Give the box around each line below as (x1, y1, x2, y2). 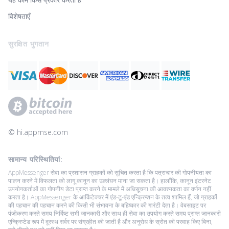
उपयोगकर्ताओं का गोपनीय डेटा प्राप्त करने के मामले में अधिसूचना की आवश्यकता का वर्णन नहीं (8, 184, 211, 193)
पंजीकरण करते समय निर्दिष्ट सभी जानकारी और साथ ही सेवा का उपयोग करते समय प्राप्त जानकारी (8, 209, 221, 218)
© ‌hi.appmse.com (8, 127, 68, 137)
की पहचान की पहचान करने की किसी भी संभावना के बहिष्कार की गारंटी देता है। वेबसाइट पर (8, 200, 206, 210)
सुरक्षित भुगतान (8, 38, 49, 49)
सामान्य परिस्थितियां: (8, 154, 63, 164)
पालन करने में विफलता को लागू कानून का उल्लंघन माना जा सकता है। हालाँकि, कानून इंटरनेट (8, 176, 211, 185)
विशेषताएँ (8, 11, 30, 21)
